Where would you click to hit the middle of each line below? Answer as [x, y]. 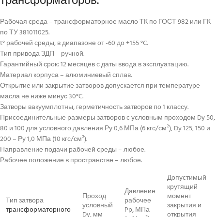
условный [98, 206]
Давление [140, 192]
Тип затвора [25, 201]
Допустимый [187, 178]
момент [179, 197]
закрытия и [184, 206]
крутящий [182, 187]
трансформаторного [38, 210]
